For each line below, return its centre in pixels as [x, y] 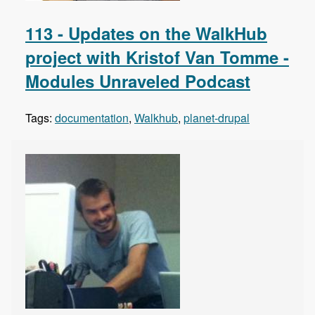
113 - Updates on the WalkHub [146, 33]
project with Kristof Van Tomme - [157, 57]
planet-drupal [217, 118]
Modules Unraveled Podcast [138, 81]
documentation [92, 118]
